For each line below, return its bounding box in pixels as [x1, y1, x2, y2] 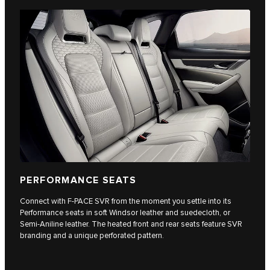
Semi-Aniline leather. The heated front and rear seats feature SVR [20, 219, 242, 229]
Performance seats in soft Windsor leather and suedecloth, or [20, 207, 230, 218]
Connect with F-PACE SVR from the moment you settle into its [20, 196, 231, 206]
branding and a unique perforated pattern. [20, 230, 164, 240]
